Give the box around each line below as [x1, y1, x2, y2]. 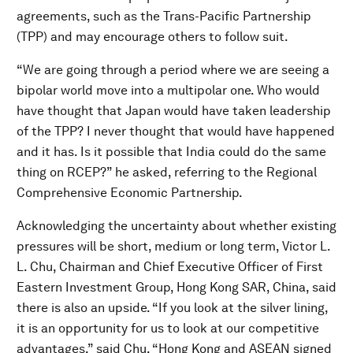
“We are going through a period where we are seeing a [17, 62, 329, 77]
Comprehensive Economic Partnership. [17, 185, 243, 200]
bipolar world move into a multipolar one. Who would [17, 83, 320, 98]
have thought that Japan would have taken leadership [17, 103, 331, 118]
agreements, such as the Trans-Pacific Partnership [17, 9, 311, 24]
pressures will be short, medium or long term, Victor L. [17, 239, 330, 254]
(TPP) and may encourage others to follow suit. [17, 29, 288, 44]
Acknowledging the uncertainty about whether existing [17, 218, 336, 233]
